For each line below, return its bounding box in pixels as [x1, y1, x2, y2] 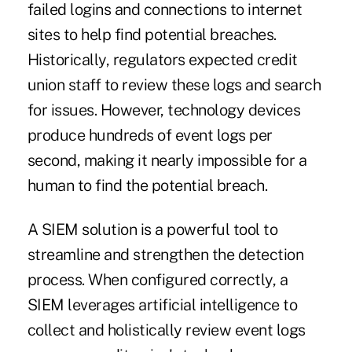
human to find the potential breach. [27, 176, 268, 196]
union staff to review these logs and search [27, 75, 321, 95]
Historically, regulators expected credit [27, 50, 298, 70]
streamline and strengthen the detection [27, 245, 304, 265]
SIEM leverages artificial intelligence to [27, 295, 298, 315]
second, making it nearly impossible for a [27, 151, 307, 170]
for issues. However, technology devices [27, 101, 301, 120]
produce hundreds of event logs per [27, 126, 273, 145]
